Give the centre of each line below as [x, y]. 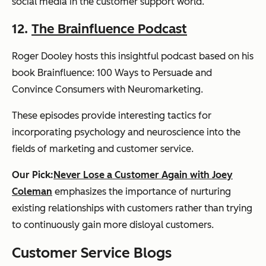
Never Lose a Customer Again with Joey [143, 175]
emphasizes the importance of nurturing [142, 191]
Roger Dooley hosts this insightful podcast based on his [133, 56]
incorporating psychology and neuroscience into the [126, 132]
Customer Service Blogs [92, 252]
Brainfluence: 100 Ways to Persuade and [125, 72]
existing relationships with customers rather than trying [132, 208]
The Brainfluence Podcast [109, 28]
